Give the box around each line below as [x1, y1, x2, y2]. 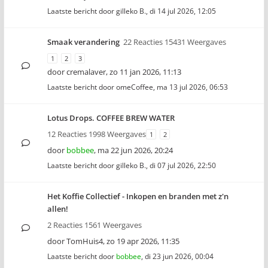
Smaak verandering [47, 36, 120, 47]
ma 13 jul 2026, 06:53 [157, 82, 228, 92]
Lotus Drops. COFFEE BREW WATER [47, 112, 175, 123]
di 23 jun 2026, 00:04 [145, 251, 214, 261]
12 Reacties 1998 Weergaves [47, 129, 146, 139]
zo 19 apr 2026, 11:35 [106, 236, 179, 246]
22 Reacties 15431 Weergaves [123, 36, 226, 47]
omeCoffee [116, 82, 153, 92]
